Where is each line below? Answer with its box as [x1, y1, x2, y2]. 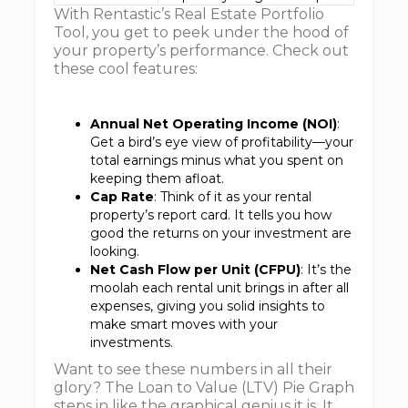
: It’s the [301, 261, 352, 278]
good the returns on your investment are [90, 225, 352, 241]
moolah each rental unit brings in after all [90, 280, 349, 296]
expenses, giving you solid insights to [90, 298, 325, 314]
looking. [90, 243, 139, 260]
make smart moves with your [90, 316, 278, 332]
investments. [90, 334, 173, 351]
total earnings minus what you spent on [90, 152, 343, 168]
